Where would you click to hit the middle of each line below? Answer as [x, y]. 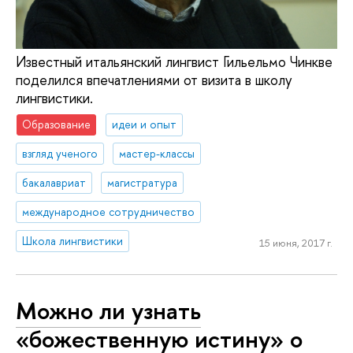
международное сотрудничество [109, 211]
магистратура [143, 183]
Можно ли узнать [108, 311]
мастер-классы [157, 154]
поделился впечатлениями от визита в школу [154, 80]
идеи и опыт [145, 124]
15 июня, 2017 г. [295, 243]
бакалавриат [54, 183]
